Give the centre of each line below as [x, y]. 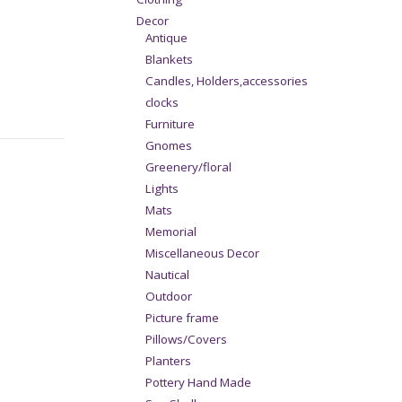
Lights [162, 189]
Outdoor [169, 297]
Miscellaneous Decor [202, 253]
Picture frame [182, 318]
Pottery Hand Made [198, 383]
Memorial [171, 232]
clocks [162, 103]
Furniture [170, 124]
